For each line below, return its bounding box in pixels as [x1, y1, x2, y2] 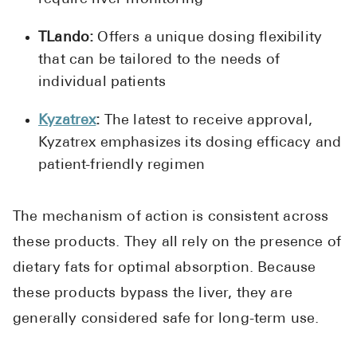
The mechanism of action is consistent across [13, 209, 329, 225]
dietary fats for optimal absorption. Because [13, 260, 316, 276]
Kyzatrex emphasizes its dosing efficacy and [38, 135, 342, 151]
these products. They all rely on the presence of [13, 234, 342, 250]
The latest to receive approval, [104, 112, 312, 128]
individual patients [38, 74, 167, 90]
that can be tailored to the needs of [38, 52, 280, 68]
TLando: [38, 29, 98, 45]
